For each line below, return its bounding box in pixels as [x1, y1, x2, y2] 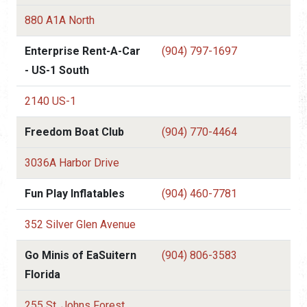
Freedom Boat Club [25, 125, 124, 138]
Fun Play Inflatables [25, 186, 125, 200]
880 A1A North [25, 13, 95, 27]
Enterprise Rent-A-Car [25, 44, 140, 58]
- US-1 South [25, 63, 89, 77]
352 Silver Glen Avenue [25, 217, 136, 231]
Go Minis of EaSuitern [25, 248, 136, 262]
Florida [25, 267, 60, 281]
